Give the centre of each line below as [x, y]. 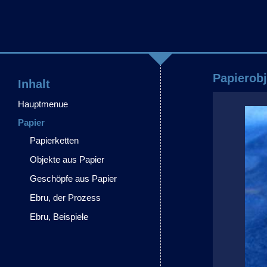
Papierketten [54, 140]
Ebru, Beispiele [59, 217]
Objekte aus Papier [67, 159]
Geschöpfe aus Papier [73, 178]
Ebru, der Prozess [65, 198]
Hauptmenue [43, 104]
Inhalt [34, 84]
